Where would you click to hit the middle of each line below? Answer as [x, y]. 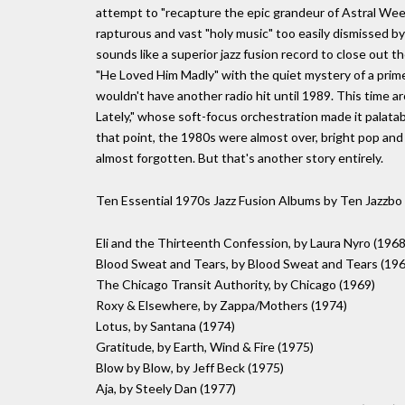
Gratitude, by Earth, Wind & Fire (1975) [205, 346]
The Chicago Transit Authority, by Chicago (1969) [235, 284]
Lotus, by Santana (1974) [165, 325]
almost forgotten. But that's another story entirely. [240, 158]
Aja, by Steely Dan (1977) [166, 388]
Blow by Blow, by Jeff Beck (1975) [190, 367]
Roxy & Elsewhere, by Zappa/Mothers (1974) [221, 305]
